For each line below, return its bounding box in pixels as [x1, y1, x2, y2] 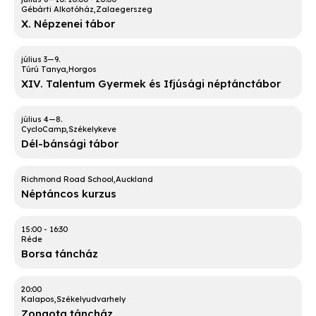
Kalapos [21, 294, 54, 305]
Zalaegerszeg [96, 4, 152, 15]
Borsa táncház [21, 247, 98, 261]
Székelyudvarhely [56, 294, 126, 305]
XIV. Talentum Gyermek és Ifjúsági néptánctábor [21, 77, 281, 91]
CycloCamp [21, 124, 66, 135]
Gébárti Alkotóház [21, 4, 94, 15]
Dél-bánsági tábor [21, 137, 119, 151]
